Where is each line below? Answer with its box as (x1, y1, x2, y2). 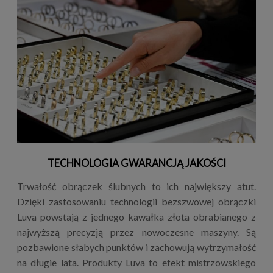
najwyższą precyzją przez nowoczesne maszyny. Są (17, 225, 256, 238)
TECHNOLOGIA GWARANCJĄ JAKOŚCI (47, 157, 226, 169)
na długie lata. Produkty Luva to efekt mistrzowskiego (17, 256, 256, 268)
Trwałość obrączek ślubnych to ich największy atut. (17, 180, 256, 192)
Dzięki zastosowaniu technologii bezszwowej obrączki (17, 195, 256, 207)
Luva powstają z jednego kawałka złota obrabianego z (17, 210, 256, 222)
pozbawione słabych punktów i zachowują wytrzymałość (17, 241, 256, 253)
